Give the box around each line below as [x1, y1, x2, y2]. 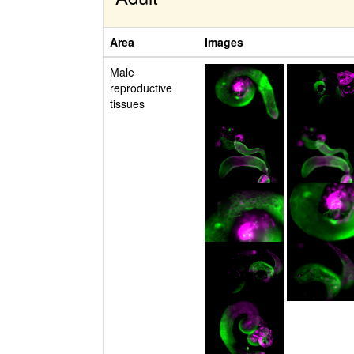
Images [205, 34, 243, 50]
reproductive [110, 80, 172, 96]
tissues [110, 96, 145, 111]
